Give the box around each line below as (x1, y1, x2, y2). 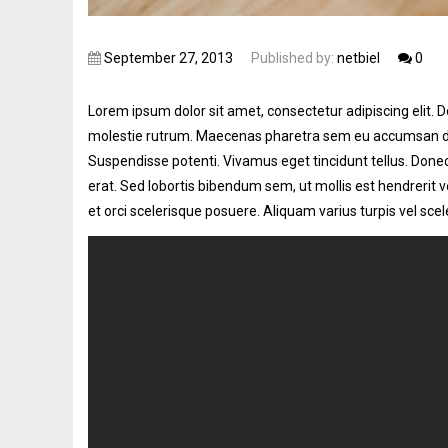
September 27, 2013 (104, 50, 233, 67)
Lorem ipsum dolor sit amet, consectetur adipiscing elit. (88, 102, 434, 119)
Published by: (251, 50, 337, 67)
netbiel (337, 50, 380, 67)
